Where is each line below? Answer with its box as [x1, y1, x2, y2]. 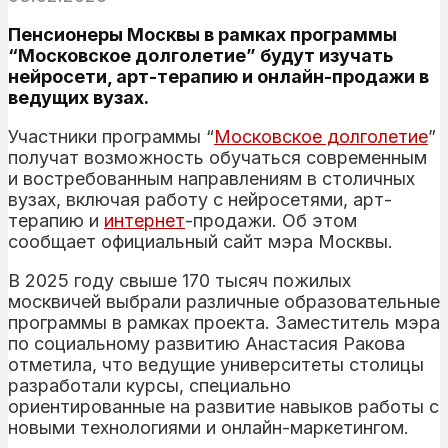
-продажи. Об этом [185, 209, 357, 231]
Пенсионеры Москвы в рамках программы [8, 23, 397, 45]
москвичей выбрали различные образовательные [8, 290, 440, 312]
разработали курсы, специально [8, 374, 291, 396]
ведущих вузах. [8, 86, 149, 108]
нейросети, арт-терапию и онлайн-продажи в [8, 65, 429, 87]
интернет [104, 209, 185, 231]
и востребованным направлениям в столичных [8, 167, 415, 189]
